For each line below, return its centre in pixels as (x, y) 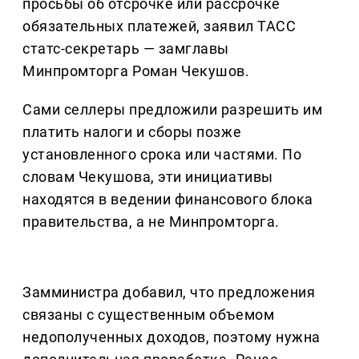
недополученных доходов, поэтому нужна (171, 337)
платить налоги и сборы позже (132, 131)
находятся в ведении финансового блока (168, 199)
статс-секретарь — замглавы (126, 48)
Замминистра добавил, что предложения (169, 292)
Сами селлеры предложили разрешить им (173, 109)
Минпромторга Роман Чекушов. (136, 71)
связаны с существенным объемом (149, 314)
